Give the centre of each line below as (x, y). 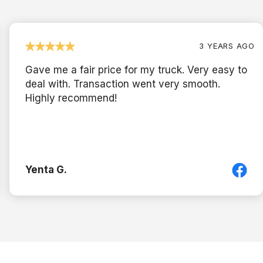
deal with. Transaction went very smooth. (123, 84)
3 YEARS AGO (227, 45)
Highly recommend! (71, 98)
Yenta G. (46, 169)
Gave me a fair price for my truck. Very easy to (136, 70)
